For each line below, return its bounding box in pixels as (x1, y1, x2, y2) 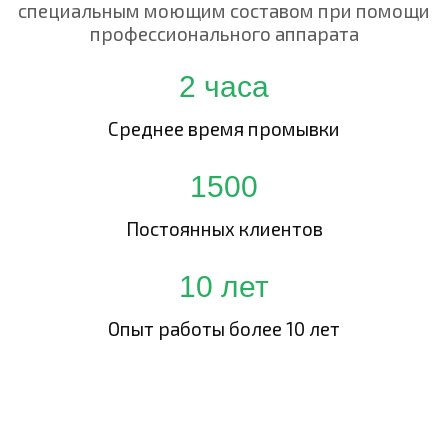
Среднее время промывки (108, 117, 340, 140)
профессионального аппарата (89, 22, 359, 45)
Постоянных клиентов (125, 217, 323, 240)
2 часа (179, 70, 269, 103)
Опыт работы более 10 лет (108, 317, 340, 340)
